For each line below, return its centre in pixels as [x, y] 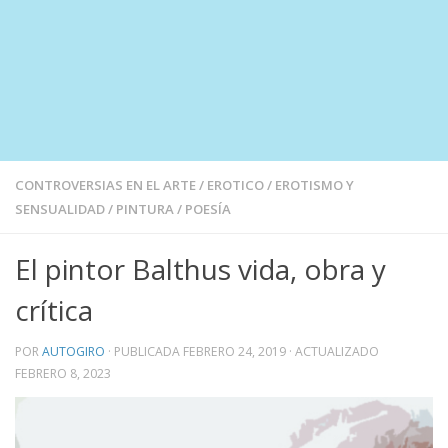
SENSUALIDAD [60, 209]
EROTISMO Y [314, 185]
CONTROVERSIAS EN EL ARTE [105, 185]
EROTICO [235, 185]
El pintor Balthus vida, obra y [200, 269]
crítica [54, 310]
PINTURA [145, 209]
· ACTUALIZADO [332, 352]
